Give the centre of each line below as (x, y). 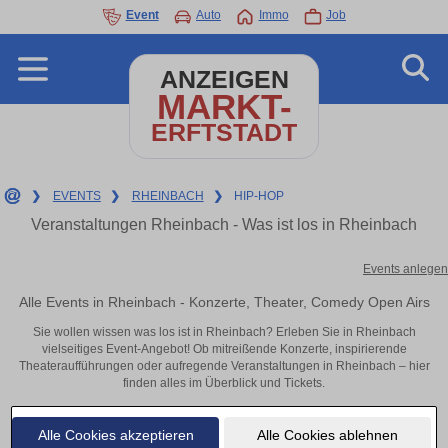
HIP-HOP (259, 196)
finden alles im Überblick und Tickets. (224, 383)
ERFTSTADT (224, 132)
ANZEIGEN (224, 79)
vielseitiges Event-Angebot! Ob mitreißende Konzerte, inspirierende (224, 349)
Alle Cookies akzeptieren (115, 434)
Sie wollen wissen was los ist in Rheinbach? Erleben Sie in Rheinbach (224, 332)
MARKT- (224, 106)
